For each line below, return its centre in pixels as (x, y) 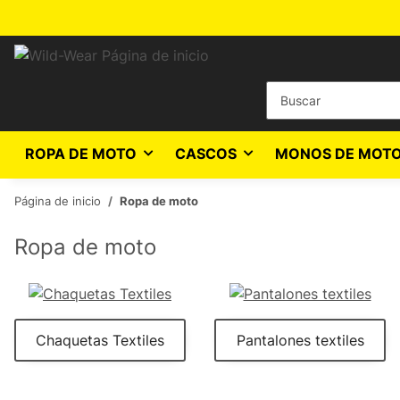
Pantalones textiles (300, 340)
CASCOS (206, 154)
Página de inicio (58, 201)
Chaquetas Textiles (100, 340)
